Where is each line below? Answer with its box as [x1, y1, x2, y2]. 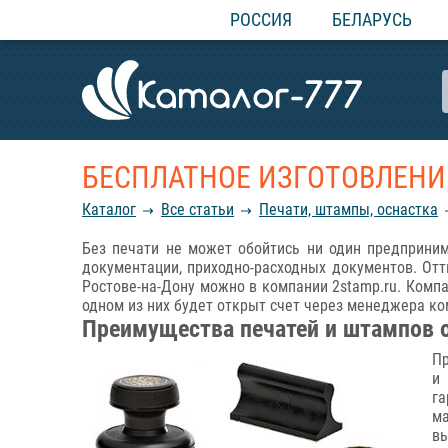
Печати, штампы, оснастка [259, 200, 438, 219]
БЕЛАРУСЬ [332, 9, 412, 30]
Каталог [82, 200, 136, 219]
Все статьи [161, 200, 234, 219]
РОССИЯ [230, 9, 292, 30]
